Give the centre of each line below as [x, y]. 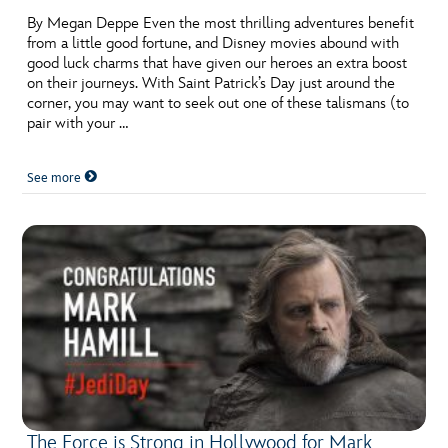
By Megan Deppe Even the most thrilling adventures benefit [221, 24]
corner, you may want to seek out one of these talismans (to [218, 104]
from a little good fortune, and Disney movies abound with [213, 44]
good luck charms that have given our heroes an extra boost [217, 64]
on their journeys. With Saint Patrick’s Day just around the [211, 84]
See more [56, 178]
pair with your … [78, 124]
